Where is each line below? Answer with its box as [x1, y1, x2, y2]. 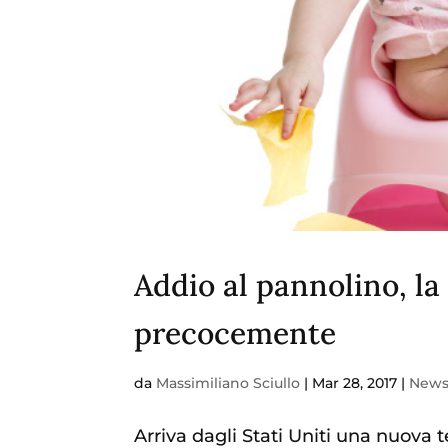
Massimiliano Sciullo [156, 373, 301, 392]
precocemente [134, 313, 337, 352]
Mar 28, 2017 [312, 373, 398, 392]
